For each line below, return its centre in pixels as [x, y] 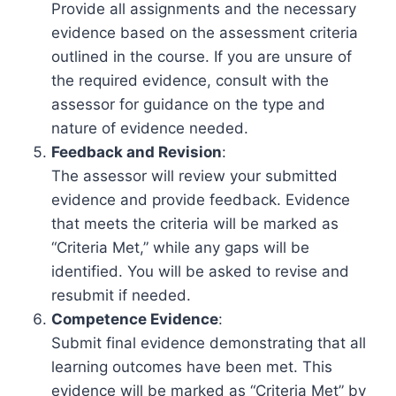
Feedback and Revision [137, 152]
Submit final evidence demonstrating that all [209, 343]
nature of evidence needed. [150, 128]
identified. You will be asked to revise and [200, 271]
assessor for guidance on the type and [188, 104]
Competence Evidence [135, 319]
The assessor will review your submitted [194, 176]
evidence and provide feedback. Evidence [201, 200]
